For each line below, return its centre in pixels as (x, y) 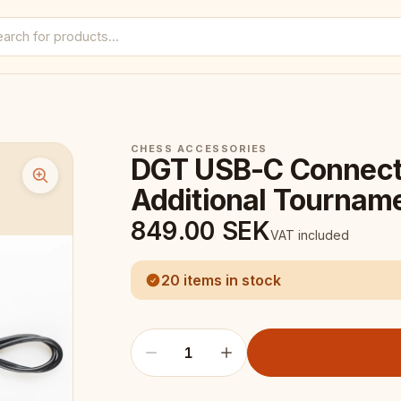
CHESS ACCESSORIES (199, 149)
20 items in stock (221, 280)
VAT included (309, 235)
